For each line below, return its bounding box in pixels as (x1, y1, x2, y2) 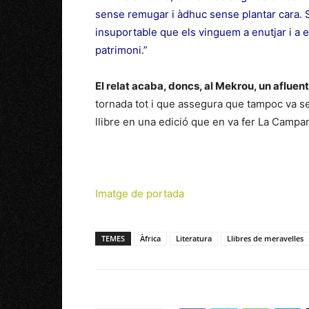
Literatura (176, 233, 212, 243)
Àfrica (140, 233, 161, 243)
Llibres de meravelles (227, 233, 303, 243)
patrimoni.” (95, 43, 148, 57)
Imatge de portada (95, 187, 184, 200)
